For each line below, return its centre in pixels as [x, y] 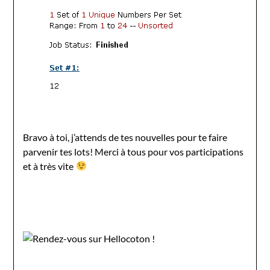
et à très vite [49, 166]
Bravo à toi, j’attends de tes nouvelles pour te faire [125, 137]
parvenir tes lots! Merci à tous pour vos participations [133, 151]
